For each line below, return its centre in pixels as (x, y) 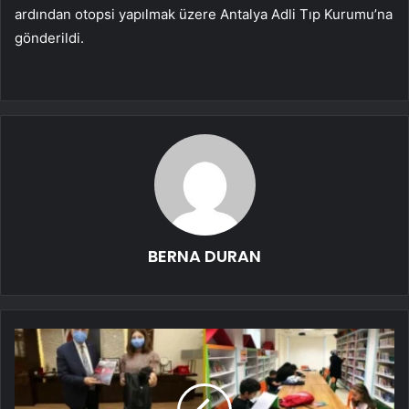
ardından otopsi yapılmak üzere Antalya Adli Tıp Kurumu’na (204, 14)
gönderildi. (49, 37)
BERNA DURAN (204, 256)
